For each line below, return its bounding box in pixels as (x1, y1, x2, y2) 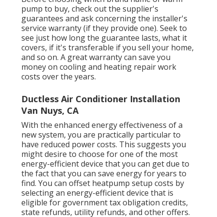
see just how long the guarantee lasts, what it (21, 32, 187, 44)
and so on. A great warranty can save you (21, 52, 170, 63)
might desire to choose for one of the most (21, 149, 178, 160)
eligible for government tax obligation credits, (21, 197, 188, 208)
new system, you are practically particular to (21, 129, 181, 140)
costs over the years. (21, 71, 96, 82)
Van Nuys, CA (21, 105, 78, 117)
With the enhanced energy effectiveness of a (21, 120, 183, 131)
